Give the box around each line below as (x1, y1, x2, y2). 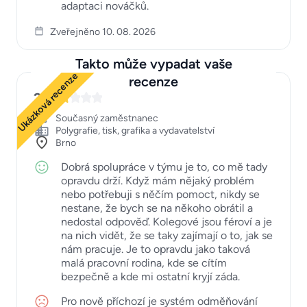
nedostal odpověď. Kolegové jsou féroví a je (61, 214, 272, 228)
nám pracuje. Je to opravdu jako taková (61, 242, 250, 256)
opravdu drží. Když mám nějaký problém (61, 173, 254, 187)
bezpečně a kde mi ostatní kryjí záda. (61, 269, 240, 283)
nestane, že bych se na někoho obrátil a (61, 201, 253, 214)
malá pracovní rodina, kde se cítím (61, 256, 227, 269)
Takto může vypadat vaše (75, 55, 232, 72)
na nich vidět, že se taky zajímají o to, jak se (61, 228, 273, 242)
